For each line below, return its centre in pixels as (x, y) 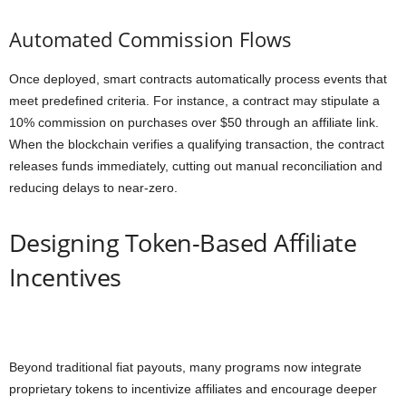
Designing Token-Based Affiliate (183, 242)
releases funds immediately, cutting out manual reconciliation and (196, 166)
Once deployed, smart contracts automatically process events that (198, 79)
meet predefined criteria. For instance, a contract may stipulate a (194, 101)
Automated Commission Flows (150, 39)
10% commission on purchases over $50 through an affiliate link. (194, 122)
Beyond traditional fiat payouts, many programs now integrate (185, 367)
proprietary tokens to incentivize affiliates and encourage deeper (193, 389)
